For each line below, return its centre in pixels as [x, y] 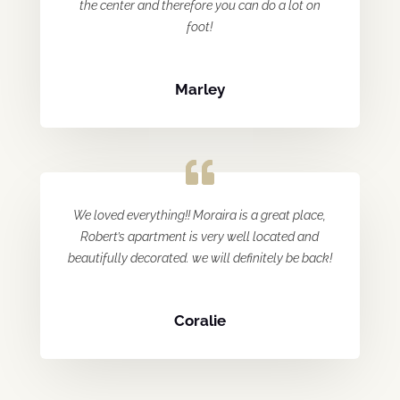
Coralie [200, 320]
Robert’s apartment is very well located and [200, 236]
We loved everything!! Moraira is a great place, [200, 215]
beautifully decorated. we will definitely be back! [200, 258]
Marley [200, 89]
